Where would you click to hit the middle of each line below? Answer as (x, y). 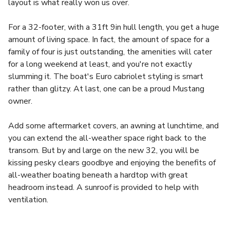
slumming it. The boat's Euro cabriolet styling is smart (106, 76)
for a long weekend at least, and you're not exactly (100, 64)
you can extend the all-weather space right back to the (107, 138)
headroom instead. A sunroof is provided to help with (103, 187)
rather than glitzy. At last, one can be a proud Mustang (106, 89)
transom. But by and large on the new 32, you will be (104, 150)
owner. (20, 101)
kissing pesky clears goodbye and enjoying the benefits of (112, 163)
